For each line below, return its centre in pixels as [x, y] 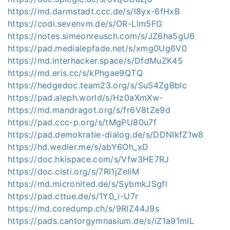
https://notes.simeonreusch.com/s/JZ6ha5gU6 [101, 36]
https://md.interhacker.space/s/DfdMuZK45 [95, 61]
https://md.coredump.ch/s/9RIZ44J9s [83, 209]
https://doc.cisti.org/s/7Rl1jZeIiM [73, 172]
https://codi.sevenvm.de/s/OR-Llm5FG [85, 24]
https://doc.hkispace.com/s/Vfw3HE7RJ [89, 159]
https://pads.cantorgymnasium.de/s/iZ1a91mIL [101, 221]
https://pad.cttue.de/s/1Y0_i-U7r [73, 196]
